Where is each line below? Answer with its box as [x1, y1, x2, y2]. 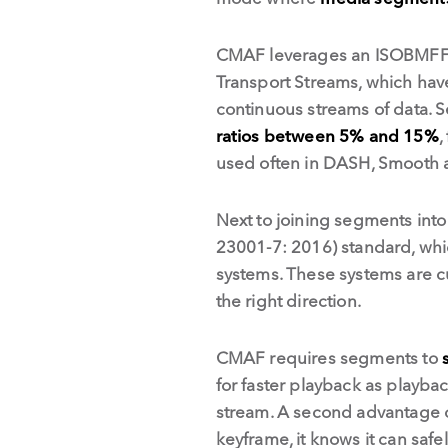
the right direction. [215, 289, 361, 311]
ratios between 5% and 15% [215, 124, 439, 146]
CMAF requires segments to [215, 346, 442, 368]
